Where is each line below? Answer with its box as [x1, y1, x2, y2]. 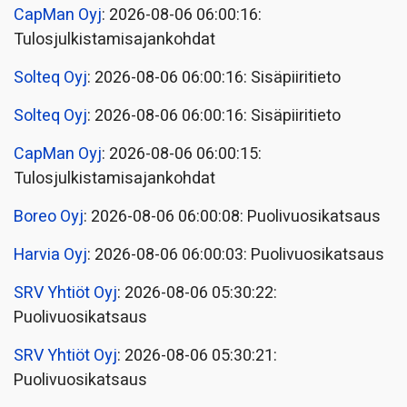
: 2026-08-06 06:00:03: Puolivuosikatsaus [87, 242, 384, 267]
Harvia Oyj [14, 242, 87, 267]
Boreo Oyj [14, 203, 84, 229]
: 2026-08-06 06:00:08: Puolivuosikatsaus [84, 203, 381, 229]
